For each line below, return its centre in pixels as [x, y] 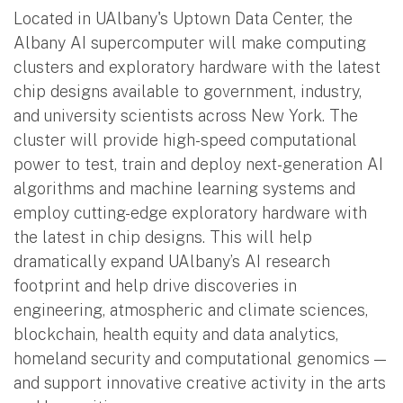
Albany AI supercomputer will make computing [190, 42]
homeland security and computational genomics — [200, 358]
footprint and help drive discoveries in [155, 285]
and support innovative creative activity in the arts [200, 382]
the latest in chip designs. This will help [163, 237]
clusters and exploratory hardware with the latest [197, 67]
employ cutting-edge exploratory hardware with [190, 212]
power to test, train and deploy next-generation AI [198, 164]
